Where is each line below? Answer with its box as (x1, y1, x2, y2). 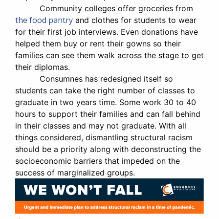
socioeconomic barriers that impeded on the (15, 155, 180, 166)
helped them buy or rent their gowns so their (15, 38, 181, 48)
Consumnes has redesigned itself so (15, 73, 173, 84)
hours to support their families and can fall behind (15, 109, 200, 119)
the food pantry (15, 14, 73, 25)
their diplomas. (15, 62, 70, 72)
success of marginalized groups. (15, 167, 135, 177)
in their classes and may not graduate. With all (15, 120, 186, 131)
